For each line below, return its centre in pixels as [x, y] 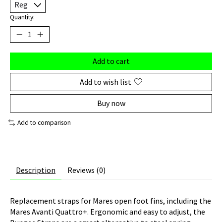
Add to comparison [44, 122]
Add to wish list [106, 82]
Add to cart [111, 61]
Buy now [111, 103]
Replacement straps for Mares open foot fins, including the [111, 200]
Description [36, 170]
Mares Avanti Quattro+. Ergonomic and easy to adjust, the [108, 211]
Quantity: [22, 17]
